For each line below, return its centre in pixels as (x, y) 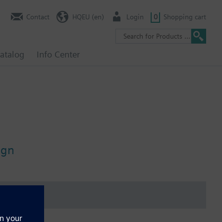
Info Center (58, 54)
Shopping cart (185, 17)
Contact (38, 17)
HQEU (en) (88, 17)
